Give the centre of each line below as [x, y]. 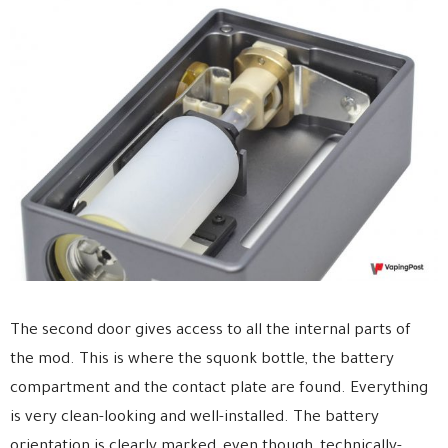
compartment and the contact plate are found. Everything [219, 389]
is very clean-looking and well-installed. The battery [194, 418]
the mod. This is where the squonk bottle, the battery [202, 360]
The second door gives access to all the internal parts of [210, 331]
